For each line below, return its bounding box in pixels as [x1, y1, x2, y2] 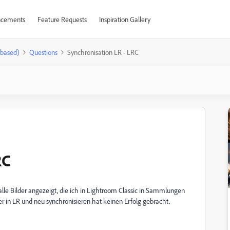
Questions [29, 48, 57, 56]
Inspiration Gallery [99, 15, 150, 24]
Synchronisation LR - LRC [67, 48, 139, 56]
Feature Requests [37, 15, 87, 24]
